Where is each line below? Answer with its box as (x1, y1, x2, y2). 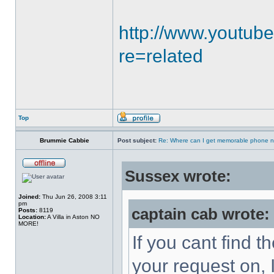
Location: (18, 213, 46, 220)
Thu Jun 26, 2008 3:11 (40, 193, 107, 200)
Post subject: (117, 137, 157, 144)
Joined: (18, 193, 40, 200)
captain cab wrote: (131, 206, 270, 223)
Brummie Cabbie (39, 137, 89, 144)
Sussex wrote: (125, 168, 231, 185)
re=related (119, 46, 203, 66)
